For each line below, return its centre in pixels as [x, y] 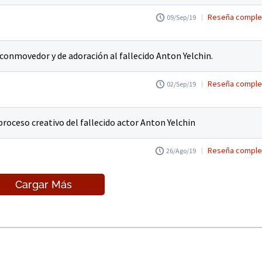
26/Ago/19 [181, 150]
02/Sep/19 [181, 84]
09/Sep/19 [181, 17]
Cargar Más [43, 184]
